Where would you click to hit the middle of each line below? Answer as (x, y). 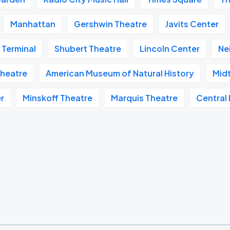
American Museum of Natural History (120, 73)
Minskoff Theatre (58, 98)
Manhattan (33, 24)
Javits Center (192, 24)
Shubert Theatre (88, 49)
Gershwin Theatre (111, 24)
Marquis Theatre (145, 98)
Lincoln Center (170, 49)
